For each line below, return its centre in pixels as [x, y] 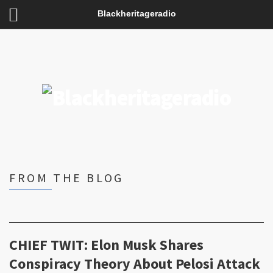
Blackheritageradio [136, 13]
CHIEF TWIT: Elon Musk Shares [106, 245]
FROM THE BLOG [66, 178]
